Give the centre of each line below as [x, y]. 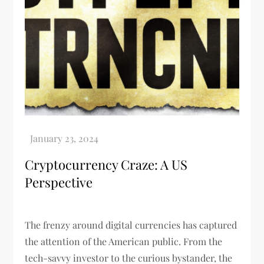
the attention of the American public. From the [124, 242]
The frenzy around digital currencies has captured [131, 225]
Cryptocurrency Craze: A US [106, 165]
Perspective [59, 182]
